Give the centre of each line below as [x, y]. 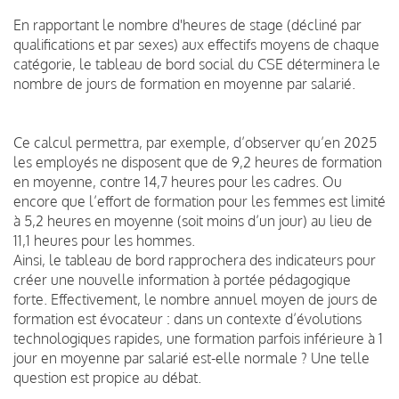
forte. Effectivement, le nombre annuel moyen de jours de [195, 299]
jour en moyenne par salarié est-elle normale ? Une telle [191, 358]
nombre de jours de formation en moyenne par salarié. [186, 83]
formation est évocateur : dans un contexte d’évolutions [187, 318]
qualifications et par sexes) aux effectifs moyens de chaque [196, 44]
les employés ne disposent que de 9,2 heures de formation [198, 162]
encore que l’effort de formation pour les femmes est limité [199, 201]
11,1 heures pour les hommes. [104, 240]
